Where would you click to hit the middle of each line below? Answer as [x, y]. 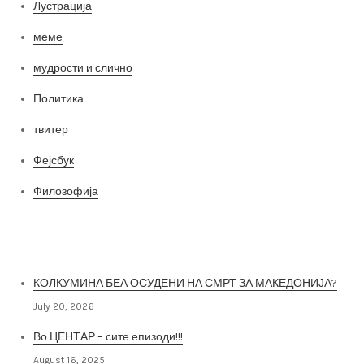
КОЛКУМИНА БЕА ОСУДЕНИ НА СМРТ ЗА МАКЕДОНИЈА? [185, 284]
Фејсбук [54, 161]
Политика [58, 99]
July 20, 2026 [64, 307]
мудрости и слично [83, 68]
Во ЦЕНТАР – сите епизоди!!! [108, 337]
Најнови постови [72, 237]
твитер [51, 130]
